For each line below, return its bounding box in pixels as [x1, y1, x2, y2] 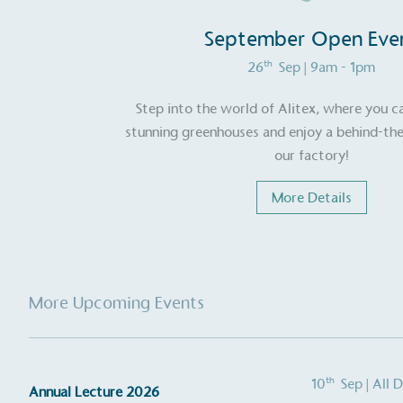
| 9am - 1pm [304, 58, 375, 76]
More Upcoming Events [29, 292, 204, 314]
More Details [271, 189, 352, 207]
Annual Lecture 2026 [29, 383, 159, 401]
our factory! [273, 147, 349, 165]
